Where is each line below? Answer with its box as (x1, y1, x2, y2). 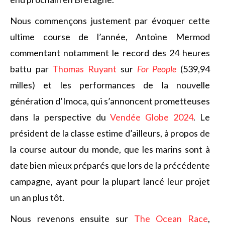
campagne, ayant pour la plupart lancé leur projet (10, 176, 210, 187)
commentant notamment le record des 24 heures (10, 47, 210, 58)
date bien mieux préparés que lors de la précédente (10, 160, 210, 171)
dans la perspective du (10, 111, 110, 123)
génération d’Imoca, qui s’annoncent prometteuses (10, 95, 210, 106)
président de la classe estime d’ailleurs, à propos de (10, 128, 210, 139)
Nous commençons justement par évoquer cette (10, 15, 210, 26)
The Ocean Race (134, 213, 208, 224)
